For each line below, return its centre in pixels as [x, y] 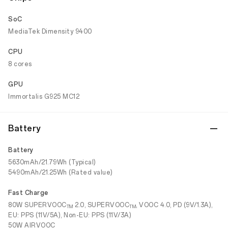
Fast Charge [28, 193]
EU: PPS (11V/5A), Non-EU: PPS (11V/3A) [70, 215]
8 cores [20, 64]
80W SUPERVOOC [37, 205]
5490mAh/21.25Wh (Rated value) [61, 173]
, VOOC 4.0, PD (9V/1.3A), [174, 205]
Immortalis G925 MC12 [44, 97]
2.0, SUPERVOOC [101, 205]
